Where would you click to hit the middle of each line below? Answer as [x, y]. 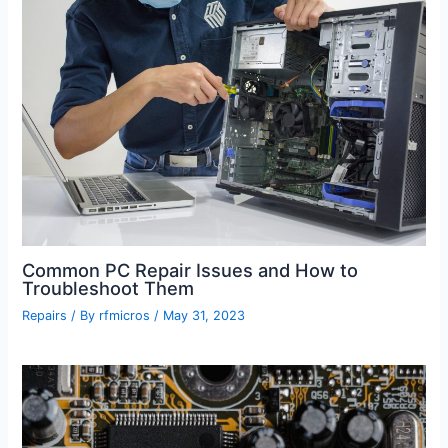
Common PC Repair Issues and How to [190, 269]
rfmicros [127, 315]
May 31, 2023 [204, 315]
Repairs [45, 315]
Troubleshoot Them [108, 287]
